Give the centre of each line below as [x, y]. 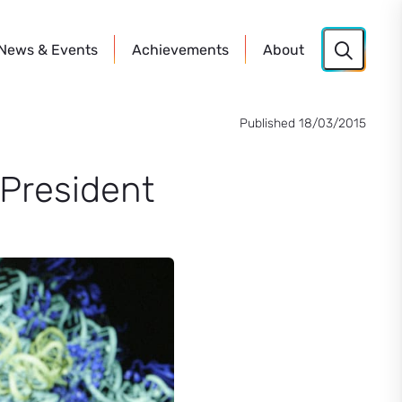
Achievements [180, 50]
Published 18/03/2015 [303, 123]
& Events [66, 50]
